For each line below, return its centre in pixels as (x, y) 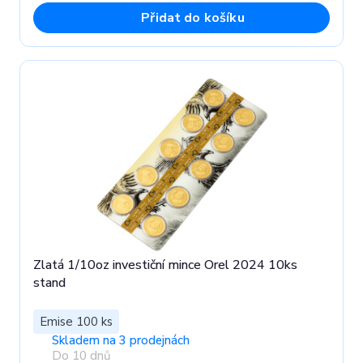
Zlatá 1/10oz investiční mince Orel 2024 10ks (165, 265)
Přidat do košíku (193, 18)
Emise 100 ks (76, 322)
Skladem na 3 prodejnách (120, 341)
